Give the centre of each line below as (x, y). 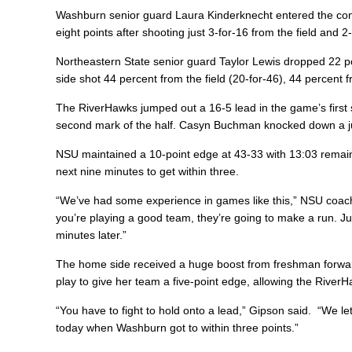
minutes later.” (92, 235)
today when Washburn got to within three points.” (178, 327)
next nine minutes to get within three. (148, 171)
